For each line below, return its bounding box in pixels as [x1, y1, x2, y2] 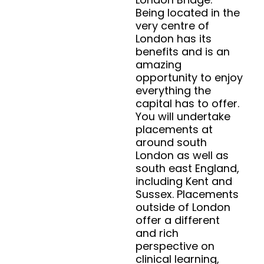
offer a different [136, 213, 220, 228]
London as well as [136, 148, 229, 163]
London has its [136, 31, 212, 47]
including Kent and [136, 174, 232, 189]
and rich [136, 226, 179, 241]
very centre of [136, 18, 209, 34]
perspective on [136, 239, 214, 254]
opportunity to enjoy [136, 70, 243, 85]
